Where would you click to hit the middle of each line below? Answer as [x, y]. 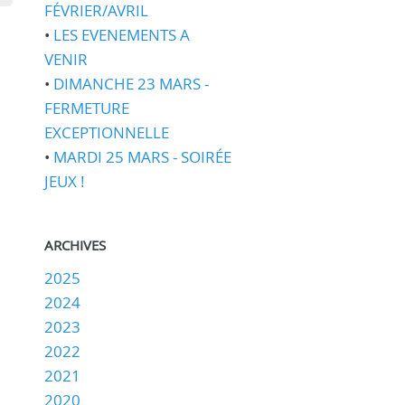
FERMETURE [86, 108]
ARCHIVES [75, 245]
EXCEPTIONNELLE [106, 132]
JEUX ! [64, 181]
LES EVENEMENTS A [121, 35]
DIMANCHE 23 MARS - [131, 84]
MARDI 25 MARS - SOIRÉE [142, 157]
